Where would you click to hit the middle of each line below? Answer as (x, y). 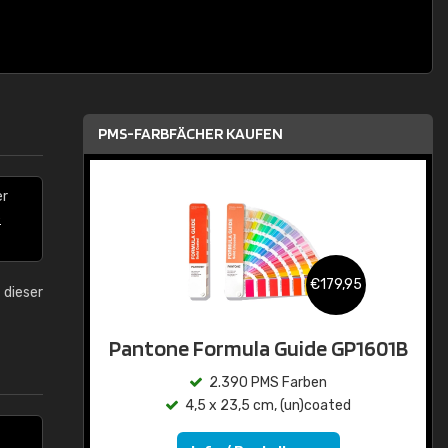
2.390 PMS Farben (268, 382)
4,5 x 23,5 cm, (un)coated (268, 405)
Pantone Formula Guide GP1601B (258, 348)
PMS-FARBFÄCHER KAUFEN (190, 133)
